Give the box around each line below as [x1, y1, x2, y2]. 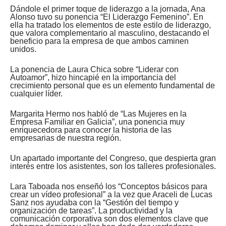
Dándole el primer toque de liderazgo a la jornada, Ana [10, 4, 205, 13]
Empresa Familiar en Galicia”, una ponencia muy [10, 117, 185, 126]
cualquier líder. [10, 89, 63, 98]
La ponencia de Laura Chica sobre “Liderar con [10, 65, 179, 74]
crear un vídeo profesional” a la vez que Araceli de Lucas [10, 190, 212, 199]
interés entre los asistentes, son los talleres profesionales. [10, 161, 216, 171]
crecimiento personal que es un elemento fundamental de [10, 81, 215, 90]
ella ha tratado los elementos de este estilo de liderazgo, [10, 20, 211, 29]
